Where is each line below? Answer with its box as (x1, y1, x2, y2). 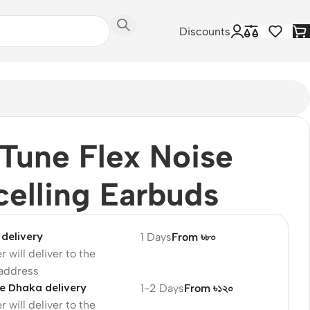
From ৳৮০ (171, 230, 216, 244)
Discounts (179, 24, 230, 38)
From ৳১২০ (183, 281, 233, 295)
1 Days (140, 230, 172, 244)
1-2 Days (140, 281, 184, 295)
